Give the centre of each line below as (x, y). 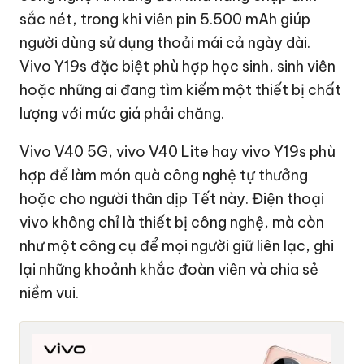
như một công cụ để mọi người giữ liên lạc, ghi (177, 245)
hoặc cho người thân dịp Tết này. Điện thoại (172, 198)
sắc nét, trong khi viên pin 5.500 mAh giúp (165, 19)
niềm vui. (50, 292)
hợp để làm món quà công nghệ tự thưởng (164, 175)
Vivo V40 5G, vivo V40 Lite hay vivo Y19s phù (178, 151)
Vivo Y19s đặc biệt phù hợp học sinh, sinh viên (178, 66)
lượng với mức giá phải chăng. (122, 113)
